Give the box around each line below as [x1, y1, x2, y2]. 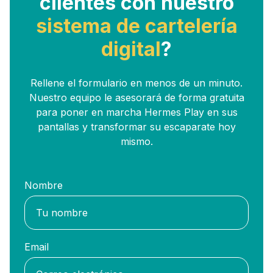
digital [101, 37, 161, 61]
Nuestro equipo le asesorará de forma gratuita [29, 91, 244, 104]
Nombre [24, 179, 63, 191]
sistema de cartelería [35, 13, 238, 38]
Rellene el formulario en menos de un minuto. [30, 76, 243, 89]
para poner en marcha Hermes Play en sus [35, 105, 238, 118]
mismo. [120, 135, 153, 147]
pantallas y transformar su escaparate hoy [37, 120, 236, 133]
